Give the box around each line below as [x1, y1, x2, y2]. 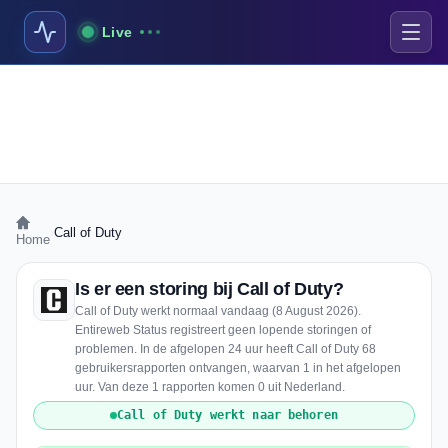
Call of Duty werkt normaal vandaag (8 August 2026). [75, 304, 361, 318]
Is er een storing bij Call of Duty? [75, 279, 344, 299]
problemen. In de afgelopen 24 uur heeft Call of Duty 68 [75, 342, 376, 356]
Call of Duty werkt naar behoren [117, 408, 338, 422]
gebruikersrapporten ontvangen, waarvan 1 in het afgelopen [75, 361, 401, 375]
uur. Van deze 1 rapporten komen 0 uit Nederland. [75, 380, 345, 394]
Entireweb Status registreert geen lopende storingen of [75, 323, 371, 337]
